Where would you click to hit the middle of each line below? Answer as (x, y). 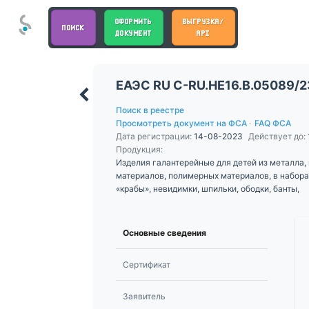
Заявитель (144, 296)
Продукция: (140, 149)
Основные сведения (165, 232)
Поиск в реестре (150, 110)
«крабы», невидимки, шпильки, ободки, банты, (208, 188)
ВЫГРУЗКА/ (203, 21)
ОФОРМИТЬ (133, 21)
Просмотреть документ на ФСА (181, 123)
